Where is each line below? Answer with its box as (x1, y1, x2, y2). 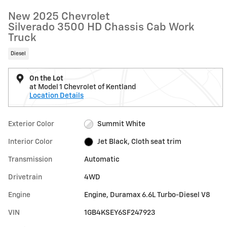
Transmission (8, 156, 52, 163)
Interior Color (8, 138, 53, 145)
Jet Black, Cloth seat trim (97, 138, 181, 145)
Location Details (29, 92, 84, 99)
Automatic (84, 156, 120, 163)
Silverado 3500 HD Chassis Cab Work (8, 22, 194, 33)
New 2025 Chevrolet (8, 12, 110, 22)
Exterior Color (8, 120, 54, 128)
